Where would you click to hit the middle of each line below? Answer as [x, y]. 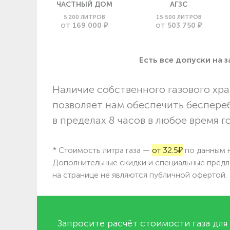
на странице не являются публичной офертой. [140, 175]
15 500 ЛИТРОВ [179, 17]
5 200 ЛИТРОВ [84, 17]
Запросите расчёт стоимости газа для [143, 223]
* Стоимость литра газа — [102, 150]
